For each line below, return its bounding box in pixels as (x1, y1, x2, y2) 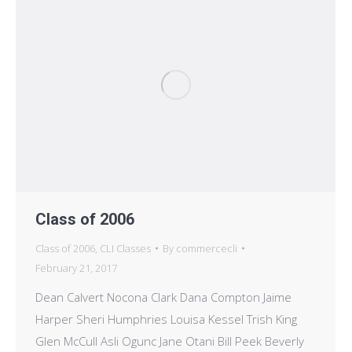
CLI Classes (100, 240, 151, 255)
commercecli (176, 240, 237, 255)
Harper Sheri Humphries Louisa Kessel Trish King (35, 310, 297, 327)
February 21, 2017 (35, 260, 117, 275)
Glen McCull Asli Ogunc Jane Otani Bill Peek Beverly (35, 332, 304, 349)
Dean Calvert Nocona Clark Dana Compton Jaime (35, 288, 291, 305)
